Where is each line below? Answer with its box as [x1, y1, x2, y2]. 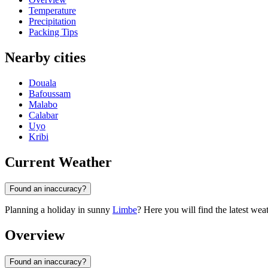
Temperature [29, 5, 76, 16]
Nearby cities [5, 50, 86, 66]
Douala [29, 78, 56, 89]
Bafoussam [29, 89, 71, 99]
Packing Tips [29, 27, 78, 38]
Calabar [29, 110, 58, 121]
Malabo [29, 99, 57, 110]
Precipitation [29, 16, 76, 27]
